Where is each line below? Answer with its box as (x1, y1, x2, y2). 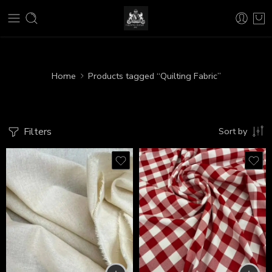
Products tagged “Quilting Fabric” (87, 69, 221, 82)
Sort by (219, 125, 247, 137)
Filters (21, 125, 52, 138)
